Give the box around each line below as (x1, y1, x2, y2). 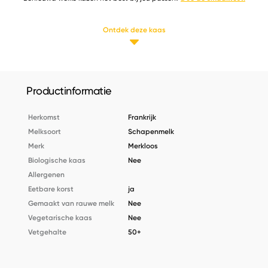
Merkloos (128, 141, 159, 150)
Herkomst (28, 112, 60, 121)
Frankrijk (128, 112, 157, 121)
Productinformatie (26, 84, 111, 98)
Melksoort (28, 127, 62, 136)
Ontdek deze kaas (102, 25, 166, 34)
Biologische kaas (28, 156, 86, 165)
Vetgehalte (28, 227, 67, 236)
